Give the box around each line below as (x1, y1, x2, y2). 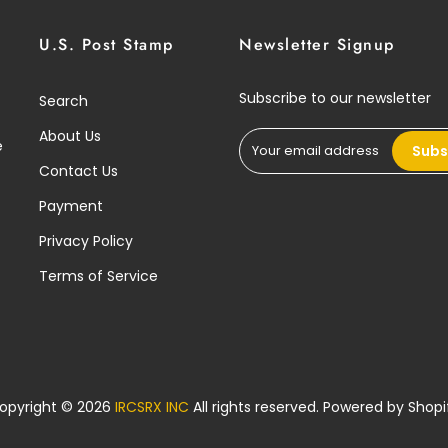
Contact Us (39, 161, 118, 182)
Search (39, 91, 88, 112)
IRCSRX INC (115, 397, 189, 418)
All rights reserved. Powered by (189, 397, 408, 418)
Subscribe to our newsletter (239, 88, 431, 109)
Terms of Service (39, 266, 158, 287)
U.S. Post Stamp (39, 33, 174, 57)
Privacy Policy (39, 231, 133, 252)
